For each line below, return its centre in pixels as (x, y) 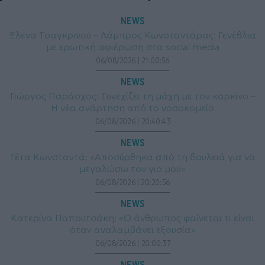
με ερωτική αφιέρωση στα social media (132, 47)
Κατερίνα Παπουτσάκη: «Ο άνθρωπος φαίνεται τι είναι (132, 218)
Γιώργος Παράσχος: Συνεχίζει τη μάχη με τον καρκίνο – (132, 96)
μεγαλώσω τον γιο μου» (132, 169)
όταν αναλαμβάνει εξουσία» (132, 230)
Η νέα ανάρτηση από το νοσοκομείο (132, 108)
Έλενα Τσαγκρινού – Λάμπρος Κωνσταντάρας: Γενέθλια (132, 35)
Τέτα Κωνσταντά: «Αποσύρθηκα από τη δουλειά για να (132, 157)
